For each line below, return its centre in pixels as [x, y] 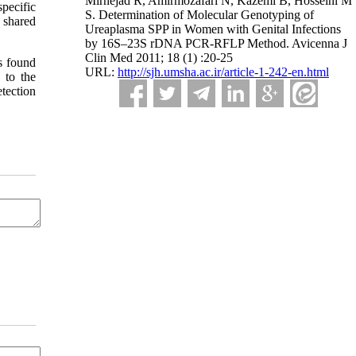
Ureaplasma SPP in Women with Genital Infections [213, 29]
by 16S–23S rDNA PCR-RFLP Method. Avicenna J [216, 43]
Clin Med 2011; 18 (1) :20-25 [159, 58]
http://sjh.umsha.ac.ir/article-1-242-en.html [223, 72]
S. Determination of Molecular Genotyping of [199, 15]
